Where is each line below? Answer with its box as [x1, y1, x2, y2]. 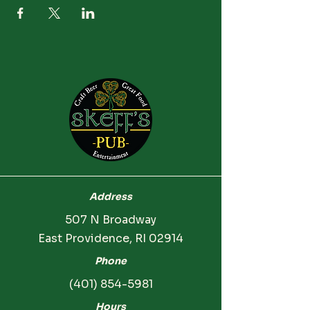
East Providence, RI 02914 [38, 231, 183, 246]
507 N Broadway [65, 212, 156, 227]
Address [89, 190, 132, 203]
